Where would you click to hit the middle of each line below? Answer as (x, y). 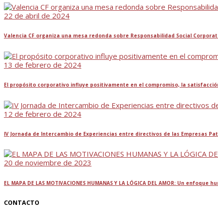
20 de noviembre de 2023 (48, 163)
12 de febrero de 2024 (43, 114)
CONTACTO (22, 203)
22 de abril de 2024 (37, 15)
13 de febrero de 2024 (43, 64)
